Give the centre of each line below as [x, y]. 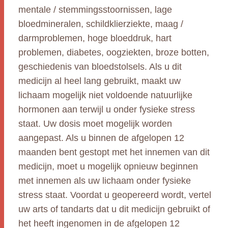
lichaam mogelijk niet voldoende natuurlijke [105, 95]
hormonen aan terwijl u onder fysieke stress [107, 109]
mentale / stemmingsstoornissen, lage [95, 10]
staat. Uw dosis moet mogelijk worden [95, 124]
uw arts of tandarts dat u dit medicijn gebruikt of [114, 209]
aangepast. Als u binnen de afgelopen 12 [101, 138]
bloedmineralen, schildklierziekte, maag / [101, 24]
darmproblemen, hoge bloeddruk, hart [95, 38]
